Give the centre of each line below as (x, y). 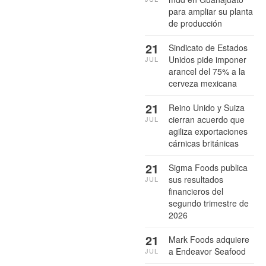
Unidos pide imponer (208, 59)
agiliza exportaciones (208, 131)
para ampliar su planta (211, 11)
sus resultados (196, 179)
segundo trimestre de (209, 203)
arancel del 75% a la (207, 71)
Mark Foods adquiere (209, 239)
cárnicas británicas (204, 143)
